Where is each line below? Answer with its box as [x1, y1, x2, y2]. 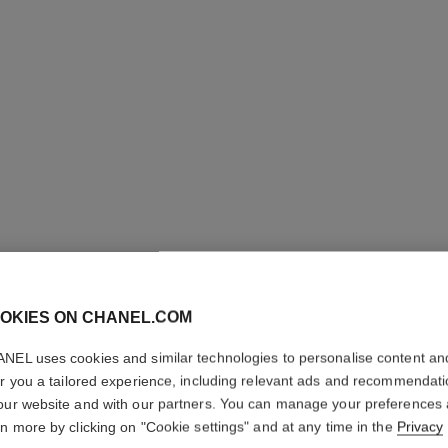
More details [333, 387, 412, 404]
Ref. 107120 [333, 420, 412, 437]
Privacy [396, 418, 444, 435]
